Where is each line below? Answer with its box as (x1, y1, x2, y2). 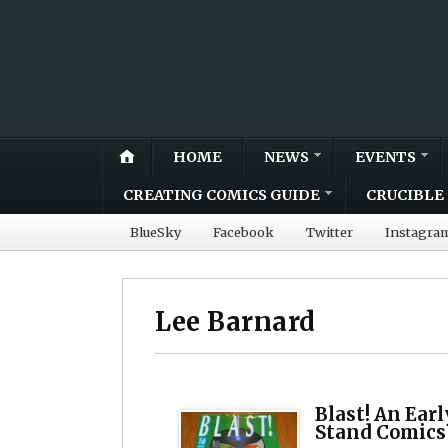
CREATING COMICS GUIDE (123, 185, 320, 204)
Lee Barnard (155, 305, 316, 338)
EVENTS (355, 147, 416, 166)
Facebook (213, 223, 274, 240)
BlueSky (130, 223, 181, 240)
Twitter (306, 223, 353, 240)
